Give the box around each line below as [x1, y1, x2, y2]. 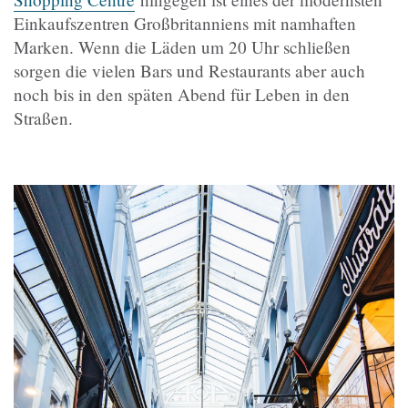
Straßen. [14, 106, 73, 129]
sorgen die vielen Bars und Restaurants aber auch [14, 58, 365, 82]
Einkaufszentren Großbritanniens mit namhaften [14, 11, 356, 35]
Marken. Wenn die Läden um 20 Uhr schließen [14, 35, 351, 58]
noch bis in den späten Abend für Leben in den [14, 82, 350, 106]
